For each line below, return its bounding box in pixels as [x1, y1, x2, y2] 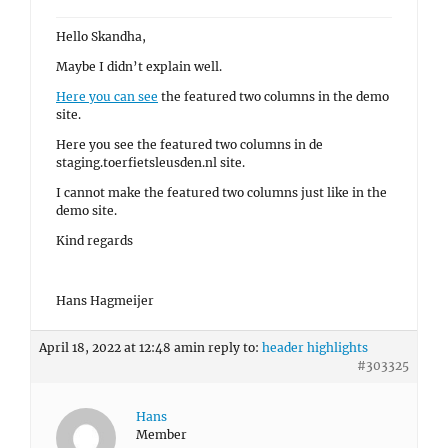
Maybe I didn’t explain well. [56, 59, 222, 74]
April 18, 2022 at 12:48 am [39, 340, 193, 355]
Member [136, 427, 187, 442]
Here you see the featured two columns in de [56, 137, 323, 152]
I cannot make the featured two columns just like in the [56, 185, 387, 200]
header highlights [262, 340, 368, 355]
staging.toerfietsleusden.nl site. [56, 155, 245, 170]
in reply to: [193, 340, 262, 355]
